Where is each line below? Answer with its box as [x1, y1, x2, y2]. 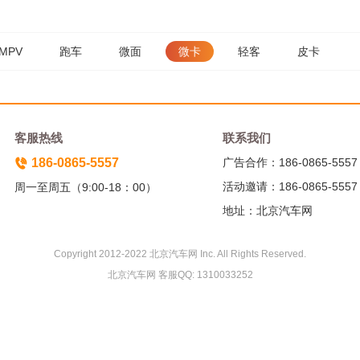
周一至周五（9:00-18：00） [14, 181, 157, 194]
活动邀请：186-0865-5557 [222, 180, 358, 194]
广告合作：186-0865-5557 [222, 156, 358, 170]
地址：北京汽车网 [222, 204, 313, 218]
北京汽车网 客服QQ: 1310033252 [107, 269, 253, 281]
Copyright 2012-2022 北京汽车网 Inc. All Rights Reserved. [54, 248, 306, 260]
